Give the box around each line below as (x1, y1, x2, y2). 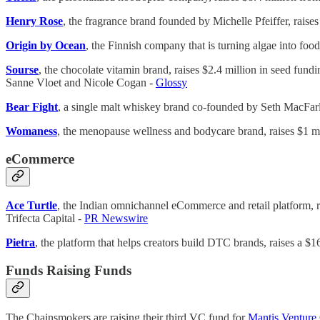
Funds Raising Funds (6, 262, 131, 278)
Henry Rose (6, 14, 63, 27)
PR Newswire (84, 212, 148, 225)
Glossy (156, 76, 187, 89)
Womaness (6, 124, 57, 137)
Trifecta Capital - (6, 212, 84, 225)
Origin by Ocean (6, 39, 86, 51)
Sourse (6, 63, 39, 76)
